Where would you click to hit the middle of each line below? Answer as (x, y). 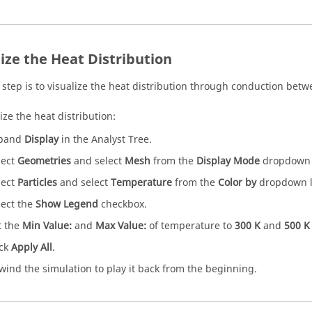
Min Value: (47, 226)
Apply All (32, 248)
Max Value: (121, 226)
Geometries (44, 161)
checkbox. (123, 204)
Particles (37, 183)
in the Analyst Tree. (105, 140)
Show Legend (67, 204)
